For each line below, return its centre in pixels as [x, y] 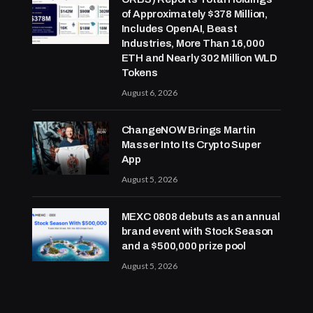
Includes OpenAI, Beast [179, 28]
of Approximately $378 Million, [194, 14]
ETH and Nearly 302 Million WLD [199, 58]
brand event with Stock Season [197, 231]
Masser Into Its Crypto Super [191, 144]
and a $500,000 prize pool [184, 246]
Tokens [139, 72]
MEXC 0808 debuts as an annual [201, 216]
